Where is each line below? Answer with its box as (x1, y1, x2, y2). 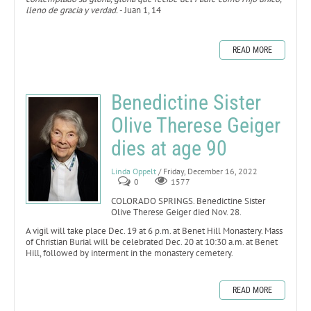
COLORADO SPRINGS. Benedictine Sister (111, 194, 265, 207)
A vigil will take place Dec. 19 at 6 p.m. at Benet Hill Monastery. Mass (26, 224, 283, 237)
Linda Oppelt (111, 165, 156, 176)
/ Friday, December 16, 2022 (158, 165, 258, 176)
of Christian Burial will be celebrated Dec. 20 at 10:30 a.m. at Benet (26, 235, 278, 248)
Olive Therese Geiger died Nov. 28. (111, 205, 242, 218)
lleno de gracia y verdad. (26, 3, 118, 16)
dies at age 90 (111, 135, 227, 160)
